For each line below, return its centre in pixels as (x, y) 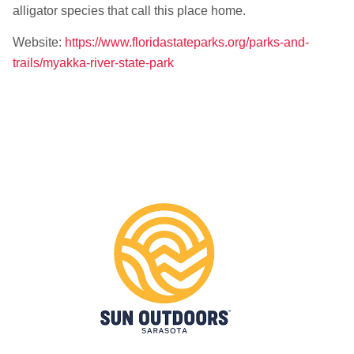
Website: (38, 42)
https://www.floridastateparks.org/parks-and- (186, 42)
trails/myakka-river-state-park (93, 62)
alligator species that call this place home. (129, 11)
